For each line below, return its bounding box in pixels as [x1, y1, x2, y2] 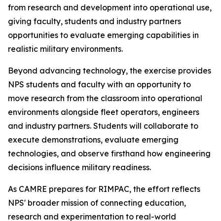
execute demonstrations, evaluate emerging [8, 135, 179, 145]
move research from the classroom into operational [8, 93, 202, 104]
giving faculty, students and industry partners [8, 16, 181, 27]
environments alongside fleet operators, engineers [8, 107, 199, 117]
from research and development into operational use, [8, 2, 212, 13]
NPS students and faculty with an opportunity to [8, 79, 191, 90]
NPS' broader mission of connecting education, [8, 198, 186, 208]
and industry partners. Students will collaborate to [8, 121, 198, 131]
